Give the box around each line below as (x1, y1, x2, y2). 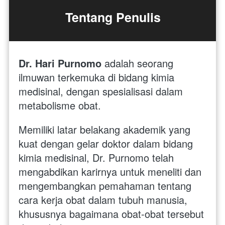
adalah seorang (104, 55, 173, 70)
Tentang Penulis (65, 8, 161, 26)
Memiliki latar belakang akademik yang (19, 122, 190, 137)
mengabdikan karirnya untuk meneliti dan (19, 164, 201, 179)
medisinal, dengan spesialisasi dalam (19, 83, 183, 98)
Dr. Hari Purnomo (19, 55, 104, 70)
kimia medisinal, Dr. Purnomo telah (19, 150, 174, 165)
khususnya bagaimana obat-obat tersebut (19, 206, 204, 221)
